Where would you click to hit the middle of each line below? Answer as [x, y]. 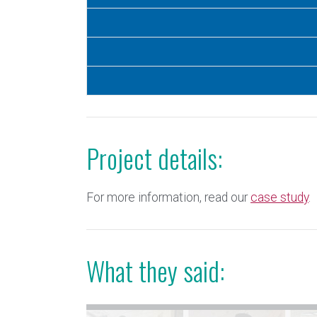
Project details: [154, 158]
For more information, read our [168, 197]
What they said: [155, 271]
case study [279, 197]
